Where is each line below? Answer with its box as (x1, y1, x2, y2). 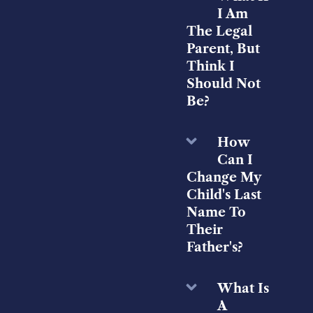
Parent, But (186, 41, 260, 57)
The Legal (186, 24, 252, 40)
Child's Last (186, 187, 261, 203)
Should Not (186, 76, 261, 92)
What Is (217, 281, 269, 297)
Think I (186, 59, 235, 75)
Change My (186, 170, 261, 186)
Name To (186, 205, 246, 221)
